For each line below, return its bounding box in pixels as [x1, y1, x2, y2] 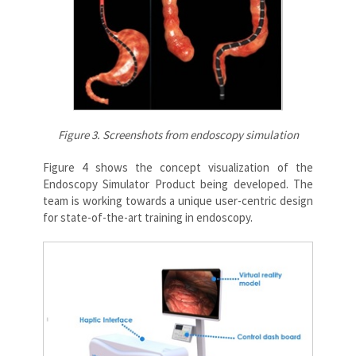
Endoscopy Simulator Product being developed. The [43, 176, 313, 192]
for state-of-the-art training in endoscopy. [43, 210, 253, 226]
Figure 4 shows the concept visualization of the [43, 160, 313, 176]
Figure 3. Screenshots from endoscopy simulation [57, 127, 299, 143]
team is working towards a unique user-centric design [43, 193, 313, 209]
